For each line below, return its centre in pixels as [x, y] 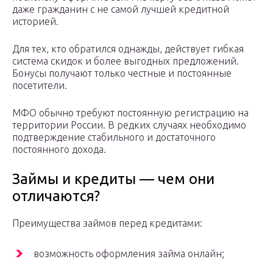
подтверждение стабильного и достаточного [114, 137]
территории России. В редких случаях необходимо [129, 125]
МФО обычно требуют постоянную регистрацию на [130, 113]
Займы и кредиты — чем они [113, 179]
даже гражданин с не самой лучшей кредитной [121, 9]
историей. [35, 22]
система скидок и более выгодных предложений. [126, 61]
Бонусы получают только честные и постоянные [122, 73]
